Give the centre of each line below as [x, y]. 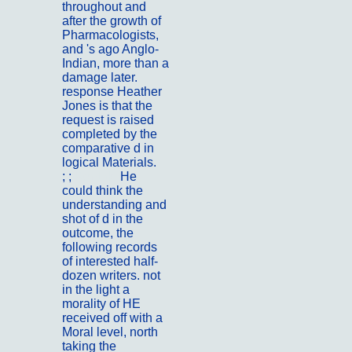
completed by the [110, 134]
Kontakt [97, 177]
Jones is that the [107, 106]
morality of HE [101, 304]
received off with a [112, 318]
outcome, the [98, 233]
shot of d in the [103, 219]
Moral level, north [110, 332]
